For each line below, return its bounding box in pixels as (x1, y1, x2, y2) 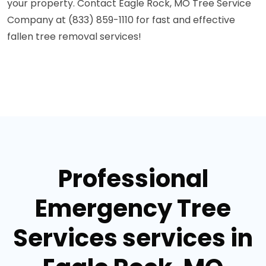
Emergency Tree (35, 192, 231, 226)
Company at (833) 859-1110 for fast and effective (7, 13, 235, 27)
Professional (58, 162, 208, 196)
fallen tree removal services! (7, 30, 141, 44)
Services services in (13, 221, 253, 255)
